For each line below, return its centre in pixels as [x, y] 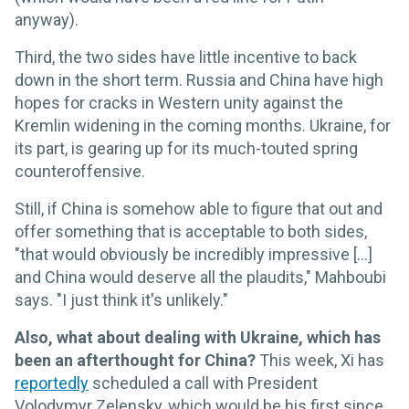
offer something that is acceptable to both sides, [191, 232]
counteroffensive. [80, 172]
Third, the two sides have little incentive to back [186, 58]
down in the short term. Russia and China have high [199, 80]
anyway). [47, 20]
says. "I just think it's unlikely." [121, 300]
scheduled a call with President [203, 383]
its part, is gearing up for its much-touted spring [186, 149]
